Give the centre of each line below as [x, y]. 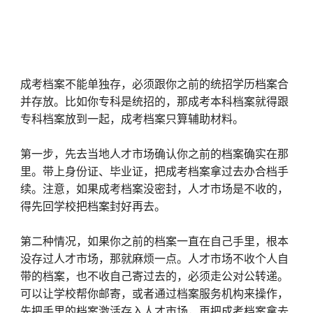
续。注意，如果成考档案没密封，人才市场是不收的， [154, 189]
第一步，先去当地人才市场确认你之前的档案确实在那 [154, 154]
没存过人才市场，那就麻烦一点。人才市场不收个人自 [154, 259]
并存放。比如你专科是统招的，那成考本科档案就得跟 [154, 101]
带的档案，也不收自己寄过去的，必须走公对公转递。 [154, 276]
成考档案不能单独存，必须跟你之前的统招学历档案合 [154, 84]
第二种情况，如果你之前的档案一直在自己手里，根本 [154, 241]
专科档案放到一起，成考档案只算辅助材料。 [132, 119]
